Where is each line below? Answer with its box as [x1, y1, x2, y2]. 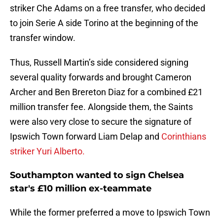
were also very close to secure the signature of [10, 116, 191, 127]
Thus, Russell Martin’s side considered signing [10, 57, 188, 68]
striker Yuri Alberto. [10, 146, 85, 157]
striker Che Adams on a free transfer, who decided [10, 3, 205, 14]
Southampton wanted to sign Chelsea [10, 170, 184, 181]
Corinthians [161, 131, 206, 142]
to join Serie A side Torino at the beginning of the [10, 18, 198, 29]
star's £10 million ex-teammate [10, 183, 151, 194]
